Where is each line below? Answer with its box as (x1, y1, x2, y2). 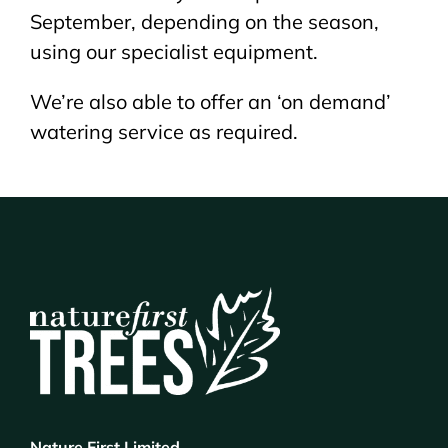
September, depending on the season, (29, 8, 379, 34)
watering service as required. (29, 118, 298, 144)
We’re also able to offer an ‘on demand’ (29, 88, 391, 114)
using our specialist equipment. (29, 38, 318, 64)
